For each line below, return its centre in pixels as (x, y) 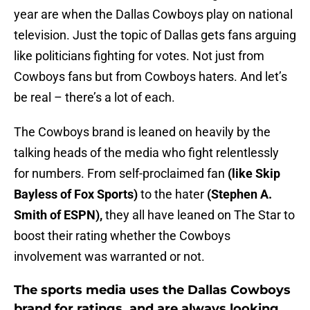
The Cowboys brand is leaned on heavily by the (142, 132)
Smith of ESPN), (58, 215)
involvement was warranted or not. (109, 257)
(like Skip (254, 174)
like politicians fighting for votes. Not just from (139, 56)
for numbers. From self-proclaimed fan (121, 174)
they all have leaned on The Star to (199, 215)
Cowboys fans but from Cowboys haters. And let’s (151, 77)
